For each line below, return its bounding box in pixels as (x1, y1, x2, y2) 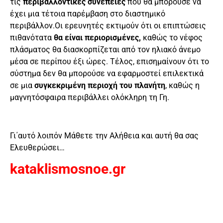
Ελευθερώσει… (10, 142, 65, 152)
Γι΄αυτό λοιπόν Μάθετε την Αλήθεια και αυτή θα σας (10, 130, 199, 140)
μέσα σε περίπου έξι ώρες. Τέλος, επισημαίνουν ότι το (10, 56, 209, 66)
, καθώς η (165, 80, 200, 90)
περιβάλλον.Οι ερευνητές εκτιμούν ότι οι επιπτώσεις (10, 20, 206, 30)
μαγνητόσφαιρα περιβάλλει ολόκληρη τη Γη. (10, 92, 169, 102)
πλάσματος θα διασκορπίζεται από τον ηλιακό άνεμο (10, 44, 201, 54)
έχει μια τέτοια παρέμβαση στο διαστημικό (10, 8, 165, 18)
